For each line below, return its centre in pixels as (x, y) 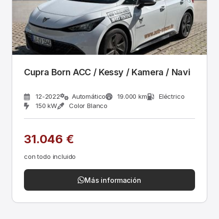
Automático (89, 96)
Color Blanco (88, 106)
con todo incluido (50, 156)
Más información (113, 180)
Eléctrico (172, 96)
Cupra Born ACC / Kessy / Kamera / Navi (107, 72)
